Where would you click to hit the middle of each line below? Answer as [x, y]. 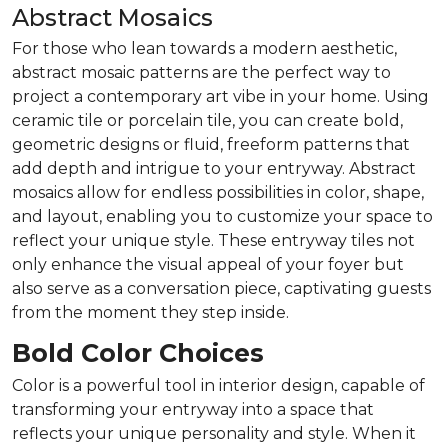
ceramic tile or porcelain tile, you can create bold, [207, 120]
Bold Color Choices [138, 352]
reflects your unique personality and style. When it [214, 433]
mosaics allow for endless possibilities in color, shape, [218, 192]
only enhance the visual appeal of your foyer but [208, 264]
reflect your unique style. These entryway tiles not [213, 240]
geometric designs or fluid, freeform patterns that [211, 144]
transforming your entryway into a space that [193, 409]
